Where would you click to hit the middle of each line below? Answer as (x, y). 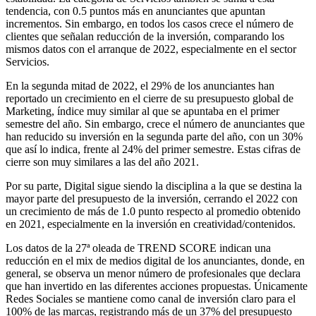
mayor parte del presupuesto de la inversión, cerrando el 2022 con (152, 198)
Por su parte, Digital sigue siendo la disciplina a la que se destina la (154, 186)
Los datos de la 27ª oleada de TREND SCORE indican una (138, 248)
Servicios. (28, 61)
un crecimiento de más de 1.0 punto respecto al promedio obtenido (153, 211)
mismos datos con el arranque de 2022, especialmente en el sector (151, 49)
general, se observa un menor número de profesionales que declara (153, 273)
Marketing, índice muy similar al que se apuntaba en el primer (142, 111)
